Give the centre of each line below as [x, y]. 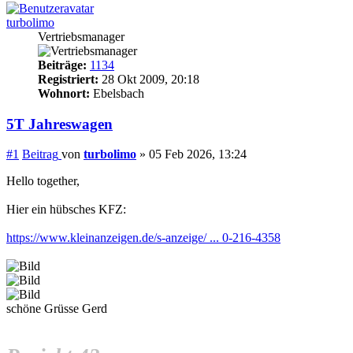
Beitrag [40, 154]
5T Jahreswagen [59, 124]
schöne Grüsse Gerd [57, 309]
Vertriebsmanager [81, 36]
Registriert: [68, 79]
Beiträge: [62, 65]
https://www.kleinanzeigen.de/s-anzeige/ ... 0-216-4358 [143, 238]
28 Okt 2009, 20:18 [149, 79]
